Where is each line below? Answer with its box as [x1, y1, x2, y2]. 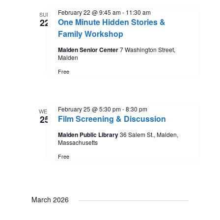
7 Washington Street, [120, 45, 176, 54]
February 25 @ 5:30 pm [58, 104, 121, 113]
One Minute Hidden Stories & [58, 16, 166, 27]
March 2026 [31, 194, 69, 205]
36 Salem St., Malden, [120, 130, 179, 138]
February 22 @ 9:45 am [58, 7, 121, 16]
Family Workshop [58, 27, 124, 39]
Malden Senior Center [58, 45, 120, 54]
